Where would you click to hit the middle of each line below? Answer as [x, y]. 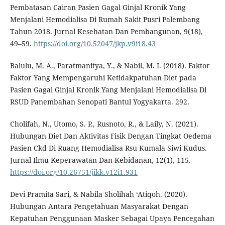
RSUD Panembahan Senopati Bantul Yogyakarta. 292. [99, 102]
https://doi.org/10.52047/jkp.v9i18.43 [94, 44]
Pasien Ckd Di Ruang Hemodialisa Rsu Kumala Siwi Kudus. [108, 148]
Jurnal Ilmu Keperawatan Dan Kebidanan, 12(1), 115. [100, 160]
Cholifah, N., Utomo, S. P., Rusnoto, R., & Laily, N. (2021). [104, 124]
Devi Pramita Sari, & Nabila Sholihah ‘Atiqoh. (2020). [98, 194]
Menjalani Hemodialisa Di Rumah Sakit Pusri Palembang [105, 20]
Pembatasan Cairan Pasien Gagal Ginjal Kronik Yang [98, 8]
